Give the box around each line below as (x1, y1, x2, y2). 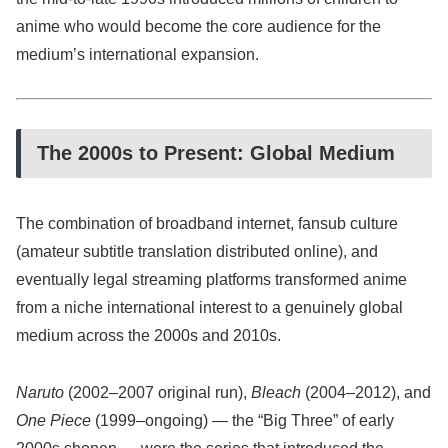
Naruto (16, 383, 64, 401)
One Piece (16, 411, 91, 429)
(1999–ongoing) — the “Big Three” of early (91, 411, 394, 429)
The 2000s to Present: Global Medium (37, 141, 395, 164)
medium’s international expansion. (16, 46, 259, 64)
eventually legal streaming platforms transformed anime (16, 271, 407, 289)
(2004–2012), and (301, 383, 431, 401)
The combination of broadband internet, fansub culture (16, 215, 398, 233)
